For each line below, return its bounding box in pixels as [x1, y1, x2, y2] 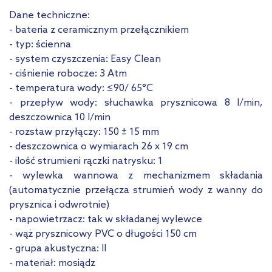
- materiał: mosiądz [9, 257, 95, 270]
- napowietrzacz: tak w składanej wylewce [9, 214, 202, 226]
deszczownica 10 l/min [9, 112, 110, 124]
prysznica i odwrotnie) [9, 199, 109, 211]
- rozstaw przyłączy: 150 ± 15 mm [9, 126, 159, 138]
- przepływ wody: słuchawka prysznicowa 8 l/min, [9, 97, 263, 109]
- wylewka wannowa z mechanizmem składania [9, 170, 263, 182]
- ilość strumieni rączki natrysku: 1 [9, 155, 163, 168]
